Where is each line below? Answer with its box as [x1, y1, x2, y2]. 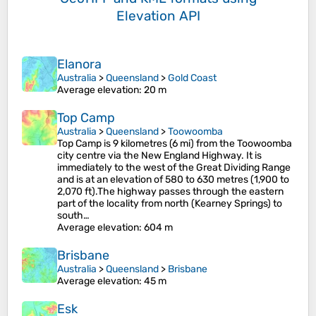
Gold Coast [168, 72, 217, 85]
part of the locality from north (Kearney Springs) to [57, 197, 282, 210]
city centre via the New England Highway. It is [57, 150, 262, 162]
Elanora [57, 56, 102, 73]
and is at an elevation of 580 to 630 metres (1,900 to [57, 174, 289, 186]
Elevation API [116, 8, 200, 25]
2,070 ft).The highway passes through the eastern [57, 186, 284, 198]
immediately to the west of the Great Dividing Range [57, 162, 291, 174]
